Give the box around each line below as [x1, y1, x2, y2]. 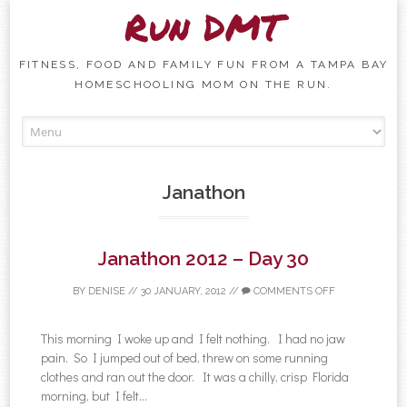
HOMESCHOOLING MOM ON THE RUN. [74, 78, 333, 91]
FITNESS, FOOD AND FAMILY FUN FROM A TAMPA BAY [18, 58, 389, 71]
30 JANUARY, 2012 [140, 284, 226, 297]
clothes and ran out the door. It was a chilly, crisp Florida [41, 367, 350, 385]
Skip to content [203, 116, 282, 134]
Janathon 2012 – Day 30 [98, 246, 309, 270]
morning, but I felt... [41, 386, 148, 404]
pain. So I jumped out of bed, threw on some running [41, 348, 329, 366]
